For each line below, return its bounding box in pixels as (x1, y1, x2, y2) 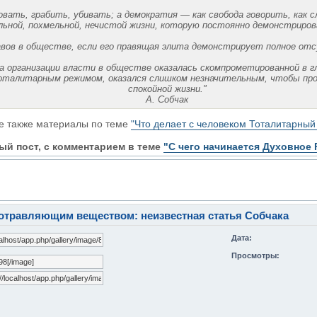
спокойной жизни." (127, 83, 207, 94)
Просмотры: (231, 251, 280, 260)
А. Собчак (146, 94, 188, 105)
